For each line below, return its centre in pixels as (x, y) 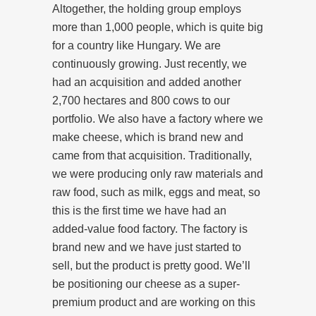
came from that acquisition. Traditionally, (152, 155)
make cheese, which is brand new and (148, 137)
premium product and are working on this (154, 302)
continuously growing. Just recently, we (150, 63)
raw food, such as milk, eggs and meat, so (156, 192)
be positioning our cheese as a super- (146, 284)
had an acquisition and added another (147, 82)
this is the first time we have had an (139, 210)
